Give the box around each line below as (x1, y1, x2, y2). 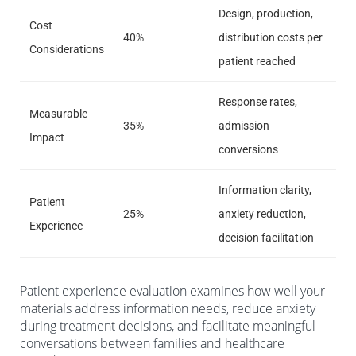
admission (219, 118, 269, 132)
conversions (219, 142, 278, 156)
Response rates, (219, 95, 297, 108)
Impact (29, 130, 64, 144)
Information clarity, (219, 183, 311, 196)
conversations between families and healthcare (20, 334, 284, 352)
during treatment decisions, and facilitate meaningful (20, 316, 315, 335)
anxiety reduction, (219, 207, 306, 220)
